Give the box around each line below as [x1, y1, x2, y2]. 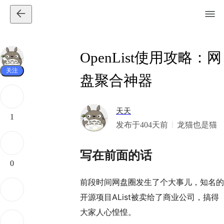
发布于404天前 [116, 120, 168, 129]
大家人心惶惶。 [80, 207, 136, 217]
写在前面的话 [80, 148, 152, 162]
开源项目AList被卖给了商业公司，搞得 [80, 192, 219, 202]
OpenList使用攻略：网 [80, 49, 221, 65]
